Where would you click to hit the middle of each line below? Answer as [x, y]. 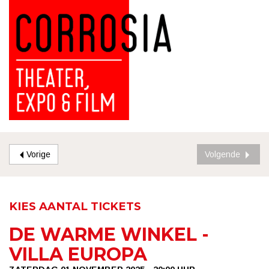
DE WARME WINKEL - [109, 234]
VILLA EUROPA [78, 254]
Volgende [222, 154]
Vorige [38, 154]
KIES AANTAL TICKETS [75, 206]
